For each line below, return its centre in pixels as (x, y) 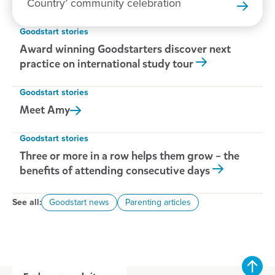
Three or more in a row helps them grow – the (130, 156)
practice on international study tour (108, 64)
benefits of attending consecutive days (115, 171)
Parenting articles (158, 203)
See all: (27, 203)
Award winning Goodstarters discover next (125, 49)
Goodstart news (79, 203)
